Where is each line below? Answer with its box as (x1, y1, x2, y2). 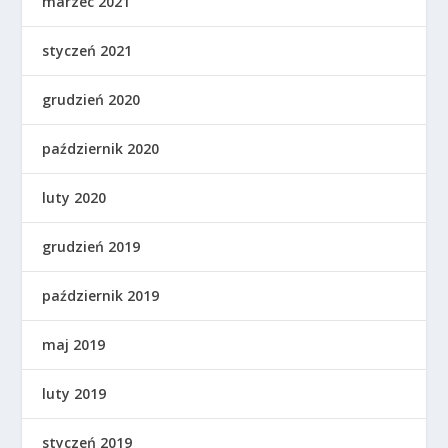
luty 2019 (42, 383, 107, 403)
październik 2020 (42, 138, 160, 158)
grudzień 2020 (42, 89, 141, 109)
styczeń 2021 (42, 40, 133, 60)
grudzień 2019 (42, 236, 141, 256)
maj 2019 (42, 334, 106, 354)
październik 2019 (42, 285, 160, 305)
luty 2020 (42, 187, 107, 207)
